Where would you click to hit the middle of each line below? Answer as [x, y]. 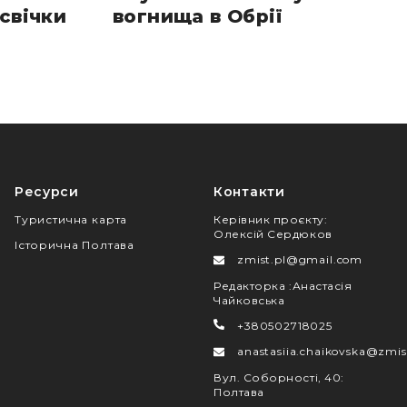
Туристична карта [71, 219]
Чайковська [249, 300]
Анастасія [322, 285]
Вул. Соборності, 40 [278, 377]
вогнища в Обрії [197, 16]
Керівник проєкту [269, 219]
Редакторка [251, 285]
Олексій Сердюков [273, 233]
